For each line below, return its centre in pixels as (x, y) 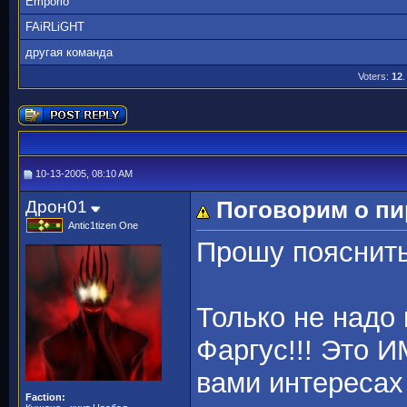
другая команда (69, 52)
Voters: (374, 76)
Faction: (45, 397)
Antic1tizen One (103, 225)
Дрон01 (56, 207)
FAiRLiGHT (55, 27)
